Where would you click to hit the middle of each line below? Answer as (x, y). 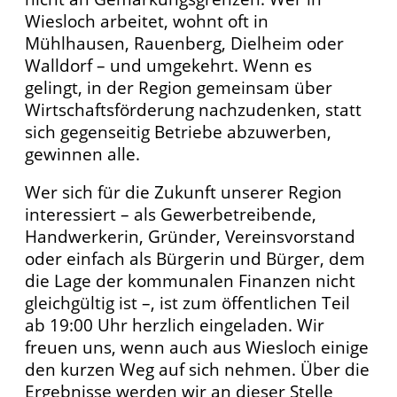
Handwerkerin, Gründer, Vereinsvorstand (190, 237)
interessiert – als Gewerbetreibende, (171, 214)
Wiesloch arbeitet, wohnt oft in (147, 20)
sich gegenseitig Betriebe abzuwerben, (178, 131)
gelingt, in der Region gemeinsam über (179, 87)
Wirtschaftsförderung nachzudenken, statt (193, 109)
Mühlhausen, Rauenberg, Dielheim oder (184, 43)
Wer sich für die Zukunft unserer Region (183, 192)
